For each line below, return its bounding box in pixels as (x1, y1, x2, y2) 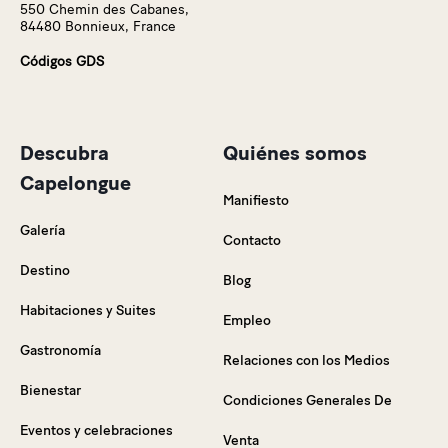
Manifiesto (222, 191, 289, 209)
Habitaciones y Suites (20, 301, 156, 319)
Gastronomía (20, 341, 101, 359)
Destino (20, 261, 70, 279)
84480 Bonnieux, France (20, 17, 176, 35)
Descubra (20, 140, 109, 165)
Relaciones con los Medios (222, 351, 390, 369)
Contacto (222, 231, 281, 249)
